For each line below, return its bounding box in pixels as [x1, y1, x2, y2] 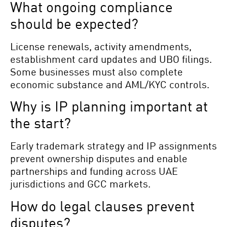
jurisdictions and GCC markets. [10, 177, 150, 190]
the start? [10, 114, 71, 132]
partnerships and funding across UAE [10, 165, 178, 177]
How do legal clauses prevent [10, 197, 195, 214]
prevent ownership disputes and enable [10, 152, 187, 165]
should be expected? [10, 14, 138, 32]
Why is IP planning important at [10, 97, 208, 115]
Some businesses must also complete [10, 65, 183, 78]
